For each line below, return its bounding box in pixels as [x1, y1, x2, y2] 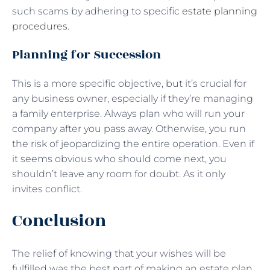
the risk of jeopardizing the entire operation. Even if [12, 137, 254, 149]
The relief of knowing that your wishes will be [12, 247, 226, 259]
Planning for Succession [12, 45, 164, 64]
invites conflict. [12, 183, 84, 195]
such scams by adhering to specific [12, 5, 182, 17]
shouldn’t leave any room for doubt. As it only [12, 168, 225, 180]
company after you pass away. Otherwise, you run [12, 122, 246, 134]
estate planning [182, 5, 257, 17]
